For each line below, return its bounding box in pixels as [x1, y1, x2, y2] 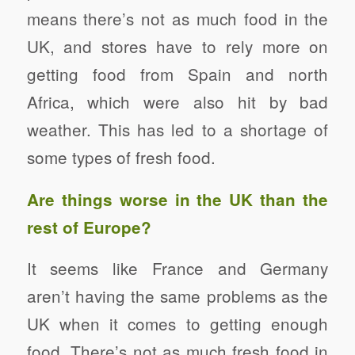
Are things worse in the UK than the [26, 187, 329, 211]
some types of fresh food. [26, 144, 216, 169]
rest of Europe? [26, 215, 151, 239]
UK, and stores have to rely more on [26, 33, 329, 58]
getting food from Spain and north [26, 61, 329, 86]
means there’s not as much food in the [26, 6, 329, 30]
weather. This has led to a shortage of [26, 116, 329, 141]
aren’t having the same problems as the [26, 284, 329, 308]
